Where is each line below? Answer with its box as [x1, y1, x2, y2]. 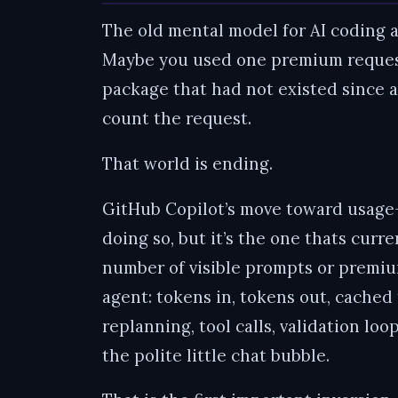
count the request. [102, 107, 252, 130]
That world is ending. [102, 152, 274, 174]
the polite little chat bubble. [102, 344, 330, 366]
